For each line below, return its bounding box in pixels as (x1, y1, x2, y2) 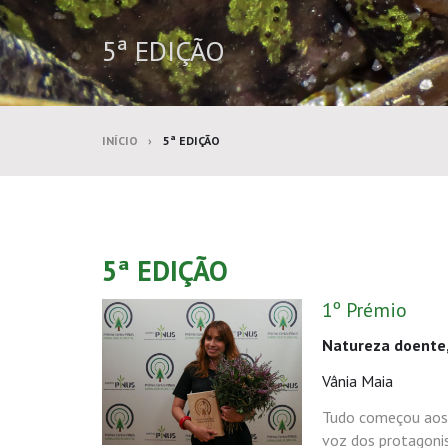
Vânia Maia (322, 371, 393, 391)
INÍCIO (102, 133, 138, 148)
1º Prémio (322, 297, 407, 323)
